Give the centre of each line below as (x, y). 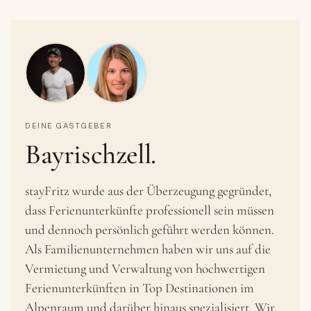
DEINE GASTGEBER (69, 126)
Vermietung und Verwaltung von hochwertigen (145, 268)
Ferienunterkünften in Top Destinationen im (140, 288)
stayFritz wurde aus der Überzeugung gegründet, (148, 191)
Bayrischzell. (91, 154)
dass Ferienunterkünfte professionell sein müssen (150, 210)
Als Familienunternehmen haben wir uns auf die (148, 249)
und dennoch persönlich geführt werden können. (150, 229)
